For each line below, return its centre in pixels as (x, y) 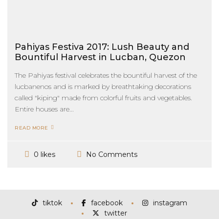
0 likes (44, 154)
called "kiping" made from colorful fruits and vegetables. (103, 98)
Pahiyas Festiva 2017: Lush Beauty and (102, 47)
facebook (107, 203)
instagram (170, 203)
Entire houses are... (44, 109)
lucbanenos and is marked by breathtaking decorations (103, 86)
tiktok (52, 203)
